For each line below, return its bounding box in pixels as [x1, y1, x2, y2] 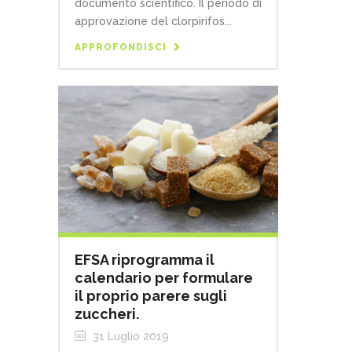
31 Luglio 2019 [90, 329, 169, 343]
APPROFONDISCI [75, 42, 167, 53]
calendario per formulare [75, 269, 253, 286]
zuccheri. [75, 305, 139, 322]
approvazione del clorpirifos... [75, 15, 232, 28]
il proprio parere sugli [75, 287, 227, 304]
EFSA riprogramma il [75, 251, 214, 268]
